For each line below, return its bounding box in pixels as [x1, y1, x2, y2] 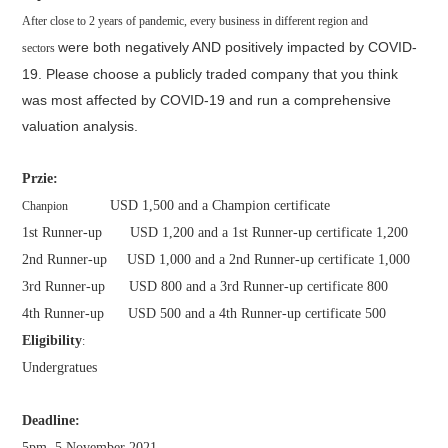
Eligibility [22, 333, 83, 349]
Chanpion [22, 199, 111, 214]
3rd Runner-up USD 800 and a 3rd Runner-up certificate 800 [22, 279, 389, 295]
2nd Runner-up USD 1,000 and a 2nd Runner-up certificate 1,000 [22, 252, 411, 268]
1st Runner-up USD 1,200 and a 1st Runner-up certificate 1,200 [22, 225, 409, 241]
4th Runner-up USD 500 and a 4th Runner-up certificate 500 [22, 306, 387, 322]
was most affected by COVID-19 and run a [22, 92, 295, 109]
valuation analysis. [22, 118, 139, 135]
